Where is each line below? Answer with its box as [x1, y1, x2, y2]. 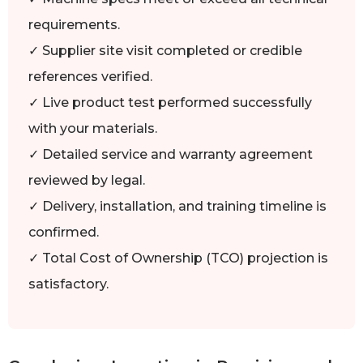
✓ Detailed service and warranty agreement [28, 147, 313, 163]
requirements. [28, 17, 120, 33]
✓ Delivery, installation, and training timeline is [28, 199, 327, 215]
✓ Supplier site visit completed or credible [28, 43, 302, 59]
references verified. [28, 69, 152, 85]
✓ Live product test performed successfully [28, 95, 312, 111]
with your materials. [28, 121, 157, 137]
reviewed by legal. [28, 173, 145, 189]
